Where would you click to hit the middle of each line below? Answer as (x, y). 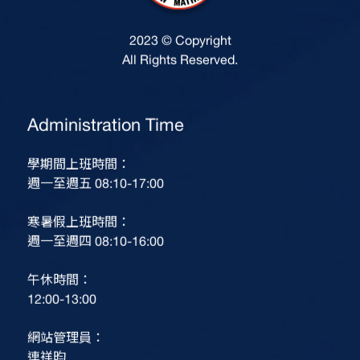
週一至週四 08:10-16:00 (96, 247)
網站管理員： (66, 344)
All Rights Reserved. (180, 65)
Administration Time (106, 131)
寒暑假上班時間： (79, 228)
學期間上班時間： (79, 170)
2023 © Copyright (180, 46)
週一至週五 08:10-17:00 (96, 189)
